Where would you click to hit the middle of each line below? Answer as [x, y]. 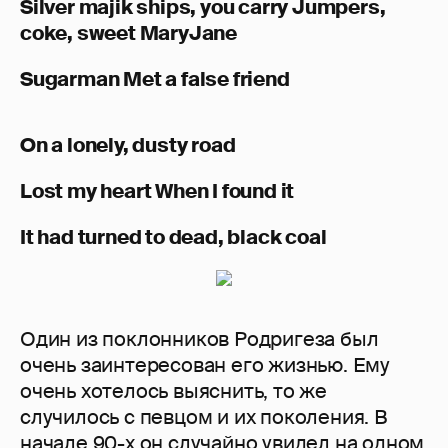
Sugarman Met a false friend [155, 79]
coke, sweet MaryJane [129, 33]
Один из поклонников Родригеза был [199, 339]
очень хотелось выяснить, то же [173, 391]
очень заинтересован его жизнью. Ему [205, 365]
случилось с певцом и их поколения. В [206, 417]
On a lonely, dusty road [130, 145]
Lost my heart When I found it [159, 191]
